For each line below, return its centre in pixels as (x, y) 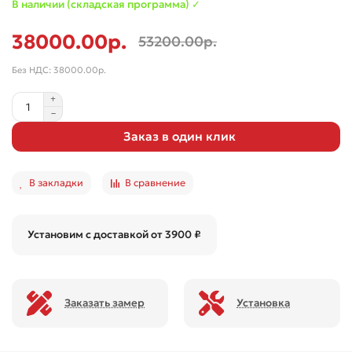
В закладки (56, 183)
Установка (264, 303)
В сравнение (155, 183)
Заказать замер (105, 303)
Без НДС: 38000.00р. (59, 70)
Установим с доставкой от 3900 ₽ (114, 235)
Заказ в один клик (179, 137)
